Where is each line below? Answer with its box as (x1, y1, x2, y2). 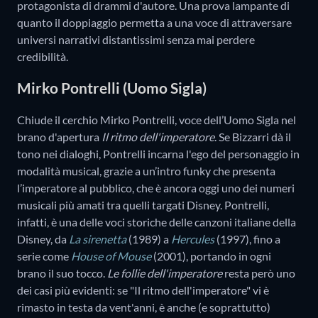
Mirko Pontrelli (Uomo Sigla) (17, 79, 207, 97)
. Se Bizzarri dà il (214, 129, 291, 143)
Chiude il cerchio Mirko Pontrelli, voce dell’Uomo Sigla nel (17, 112, 296, 126)
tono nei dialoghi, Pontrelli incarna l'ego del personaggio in (17, 146, 300, 160)
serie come (17, 248, 71, 263)
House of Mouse (71, 248, 151, 263)
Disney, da (17, 231, 69, 246)
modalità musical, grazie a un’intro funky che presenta (17, 163, 275, 177)
